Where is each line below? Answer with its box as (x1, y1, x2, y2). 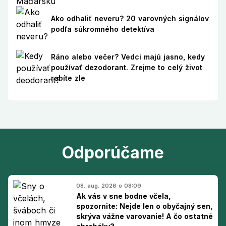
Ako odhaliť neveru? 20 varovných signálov (50, 14, 209, 23)
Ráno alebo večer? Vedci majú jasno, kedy (50, 52, 205, 61)
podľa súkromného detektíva (50, 24, 154, 33)
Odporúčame (62, 143, 164, 163)
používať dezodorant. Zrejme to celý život (50, 63, 202, 72)
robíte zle (50, 73, 85, 82)
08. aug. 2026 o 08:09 (76, 182, 141, 190)
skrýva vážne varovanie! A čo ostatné (76, 212, 213, 221)
